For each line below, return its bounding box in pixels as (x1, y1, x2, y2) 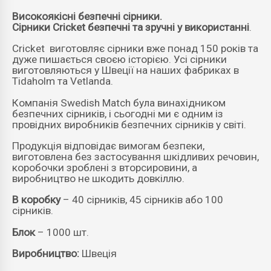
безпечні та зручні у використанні (88, 21, 249, 33)
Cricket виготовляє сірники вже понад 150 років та (12, 42, 258, 55)
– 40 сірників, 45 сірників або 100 (63, 194, 223, 206)
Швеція (82, 247, 117, 260)
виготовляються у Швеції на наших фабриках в (12, 64, 239, 77)
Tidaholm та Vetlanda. (12, 75, 113, 88)
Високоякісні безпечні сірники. (12, 10, 162, 22)
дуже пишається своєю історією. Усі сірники (12, 53, 227, 66)
